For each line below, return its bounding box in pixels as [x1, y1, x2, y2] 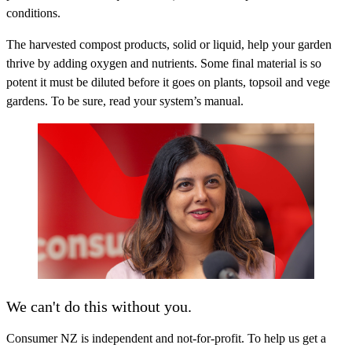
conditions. [6, 6, 60, 20]
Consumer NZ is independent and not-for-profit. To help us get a [6, 331, 326, 345]
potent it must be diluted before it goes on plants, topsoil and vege [6, 75, 330, 90]
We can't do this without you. [6, 297, 192, 315]
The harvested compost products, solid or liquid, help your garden [6, 38, 332, 52]
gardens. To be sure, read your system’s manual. [6, 94, 244, 108]
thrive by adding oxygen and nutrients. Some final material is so [6, 57, 321, 71]
